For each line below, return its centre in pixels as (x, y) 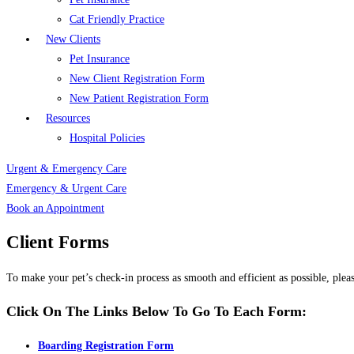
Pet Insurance (100, 59)
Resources (68, 118)
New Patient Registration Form (139, 98)
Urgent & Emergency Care (66, 169)
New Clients (73, 39)
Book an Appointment (55, 208)
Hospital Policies (107, 138)
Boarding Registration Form (106, 345)
